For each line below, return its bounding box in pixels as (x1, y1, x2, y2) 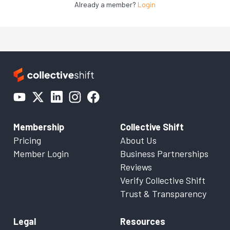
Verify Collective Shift (120, 175, 205, 186)
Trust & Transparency (120, 188, 206, 199)
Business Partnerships (120, 148, 208, 159)
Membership (13, 121, 64, 132)
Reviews (120, 161, 152, 172)
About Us (120, 135, 157, 146)
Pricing (13, 135, 41, 146)
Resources (120, 216, 165, 227)
